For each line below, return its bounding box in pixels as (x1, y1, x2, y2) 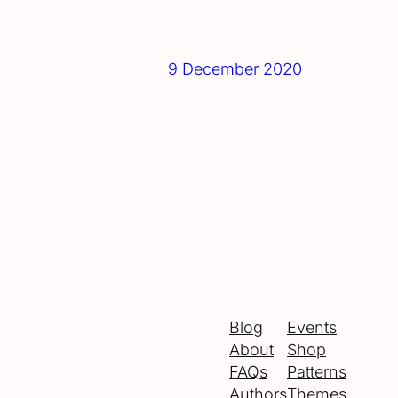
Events (287, 318, 337, 338)
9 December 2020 (168, 59, 302, 78)
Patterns (287, 362, 346, 382)
